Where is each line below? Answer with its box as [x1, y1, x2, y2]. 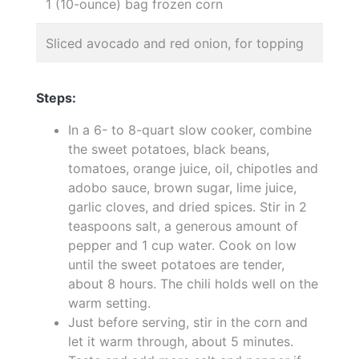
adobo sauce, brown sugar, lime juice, [68, 179, 296, 196]
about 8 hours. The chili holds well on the [68, 275, 318, 292]
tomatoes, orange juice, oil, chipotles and [68, 159, 318, 176]
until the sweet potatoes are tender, [68, 256, 284, 272]
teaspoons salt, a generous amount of [68, 217, 298, 234]
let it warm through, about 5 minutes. [68, 333, 293, 349]
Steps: [36, 89, 76, 106]
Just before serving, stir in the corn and [68, 313, 308, 330]
